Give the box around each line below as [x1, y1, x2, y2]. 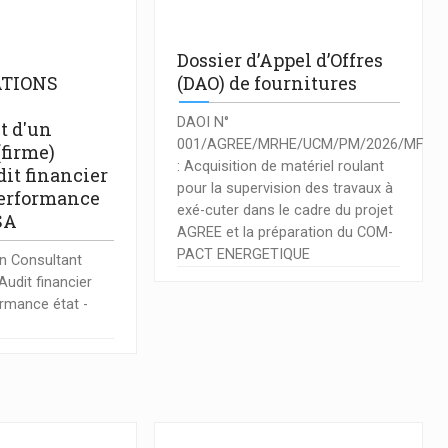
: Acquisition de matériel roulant [176, 157, 384, 175]
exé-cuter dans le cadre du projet [176, 201, 393, 219]
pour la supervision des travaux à [176, 179, 393, 197]
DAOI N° [176, 113, 229, 131]
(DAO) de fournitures [176, 71, 357, 96]
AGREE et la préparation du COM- [176, 223, 393, 241]
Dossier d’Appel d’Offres [176, 48, 383, 73]
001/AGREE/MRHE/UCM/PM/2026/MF [176, 135, 424, 153]
